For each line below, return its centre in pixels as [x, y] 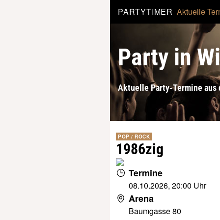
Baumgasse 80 [155, 211]
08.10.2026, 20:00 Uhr [167, 185]
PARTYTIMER [145, 12]
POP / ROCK [134, 137]
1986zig [140, 149]
